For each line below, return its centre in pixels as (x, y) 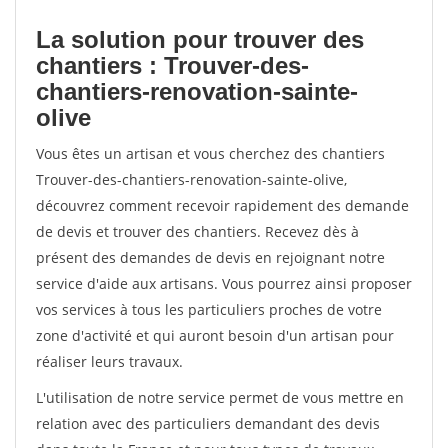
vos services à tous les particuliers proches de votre (209, 309)
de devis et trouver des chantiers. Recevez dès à (197, 231)
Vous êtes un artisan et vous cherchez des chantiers (210, 153)
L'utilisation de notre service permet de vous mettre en (220, 397)
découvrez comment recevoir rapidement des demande (222, 205)
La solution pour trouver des (200, 39)
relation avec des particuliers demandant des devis (208, 423)
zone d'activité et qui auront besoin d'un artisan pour (215, 335)
